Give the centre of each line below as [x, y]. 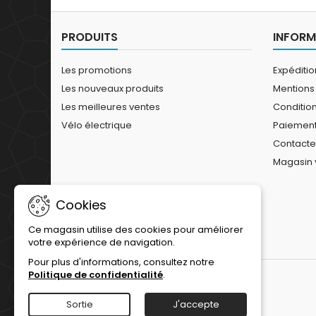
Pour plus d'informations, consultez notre [121, 262]
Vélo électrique [97, 125]
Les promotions [97, 70]
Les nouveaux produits [113, 89]
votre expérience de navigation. [102, 242]
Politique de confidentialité [96, 275]
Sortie [79, 304]
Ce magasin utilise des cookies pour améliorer [136, 230]
